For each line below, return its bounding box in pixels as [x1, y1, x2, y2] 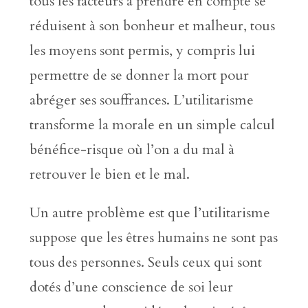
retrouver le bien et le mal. [29, 164, 190, 184]
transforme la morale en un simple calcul [29, 115, 275, 134]
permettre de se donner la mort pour [29, 65, 249, 85]
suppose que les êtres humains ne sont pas [29, 228, 278, 247]
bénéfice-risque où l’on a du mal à [29, 140, 234, 159]
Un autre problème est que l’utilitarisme [29, 203, 270, 222]
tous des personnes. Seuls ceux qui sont [29, 252, 262, 272]
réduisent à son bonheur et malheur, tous [29, 16, 275, 35]
